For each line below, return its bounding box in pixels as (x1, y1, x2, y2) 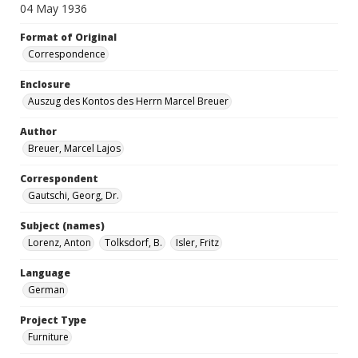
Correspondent (20, 172, 98, 185)
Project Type (20, 313, 86, 327)
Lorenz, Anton (28, 236, 91, 249)
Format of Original (20, 30, 117, 44)
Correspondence (28, 47, 105, 61)
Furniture (28, 330, 69, 344)
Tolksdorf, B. (105, 236, 162, 249)
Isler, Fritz (176, 236, 219, 249)
